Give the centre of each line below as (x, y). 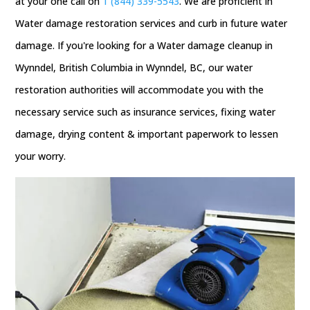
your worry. (41, 156)
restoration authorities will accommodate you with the (140, 90)
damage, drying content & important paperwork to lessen (147, 134)
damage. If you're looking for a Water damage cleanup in (144, 45)
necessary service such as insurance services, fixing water (146, 112)
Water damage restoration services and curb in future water (152, 23)
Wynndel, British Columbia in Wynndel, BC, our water (134, 67)
